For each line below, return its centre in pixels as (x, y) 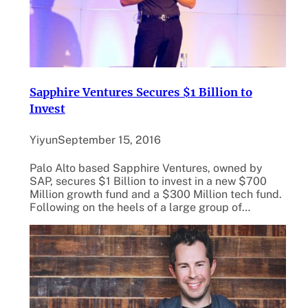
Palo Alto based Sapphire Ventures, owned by (146, 168)
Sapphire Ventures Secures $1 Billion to (141, 92)
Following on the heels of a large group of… (140, 207)
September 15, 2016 (109, 140)
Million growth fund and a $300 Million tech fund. (155, 194)
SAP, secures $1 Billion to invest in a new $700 (148, 181)
